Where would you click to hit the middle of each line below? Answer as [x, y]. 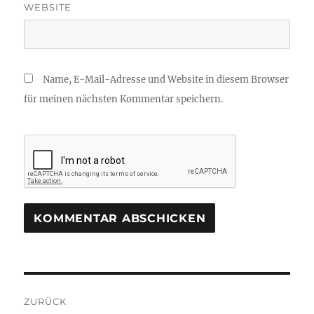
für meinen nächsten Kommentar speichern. [124, 100]
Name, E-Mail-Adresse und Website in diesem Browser [166, 80]
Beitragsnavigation [107, 289]
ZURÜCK [46, 302]
